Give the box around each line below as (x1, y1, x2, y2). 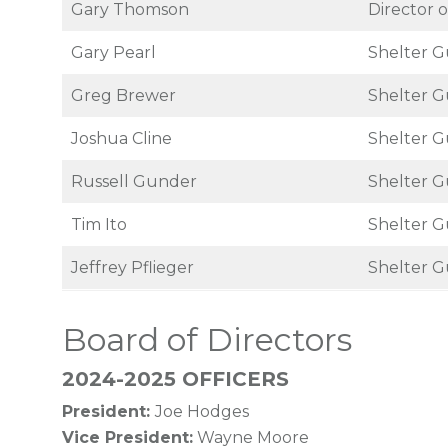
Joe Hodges (155, 402, 249, 421)
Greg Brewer (71, 86, 176, 105)
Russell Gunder (71, 172, 197, 191)
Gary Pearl (71, 43, 156, 62)
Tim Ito (71, 215, 127, 234)
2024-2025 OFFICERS (62, 367, 289, 391)
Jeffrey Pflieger (71, 258, 198, 277)
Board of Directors (62, 320, 352, 359)
